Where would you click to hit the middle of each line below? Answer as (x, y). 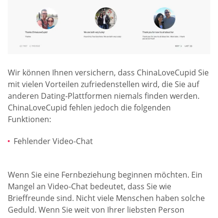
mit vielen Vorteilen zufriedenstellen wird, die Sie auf (103, 84)
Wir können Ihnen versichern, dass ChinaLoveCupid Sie (108, 72)
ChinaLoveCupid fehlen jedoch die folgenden (89, 107)
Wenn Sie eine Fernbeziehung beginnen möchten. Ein (105, 175)
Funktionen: (29, 119)
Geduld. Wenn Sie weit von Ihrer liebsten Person (96, 210)
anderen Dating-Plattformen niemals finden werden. (104, 96)
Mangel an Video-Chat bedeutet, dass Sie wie (90, 187)
